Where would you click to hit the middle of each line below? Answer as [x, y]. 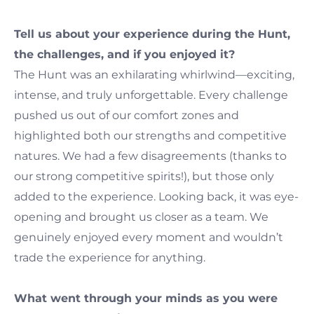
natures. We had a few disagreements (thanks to [150, 156]
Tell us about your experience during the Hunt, [152, 34]
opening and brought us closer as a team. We [141, 217]
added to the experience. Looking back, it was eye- [156, 196]
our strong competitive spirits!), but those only [144, 176]
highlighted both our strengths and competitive [150, 135]
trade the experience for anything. [110, 257]
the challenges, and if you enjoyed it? [124, 54]
